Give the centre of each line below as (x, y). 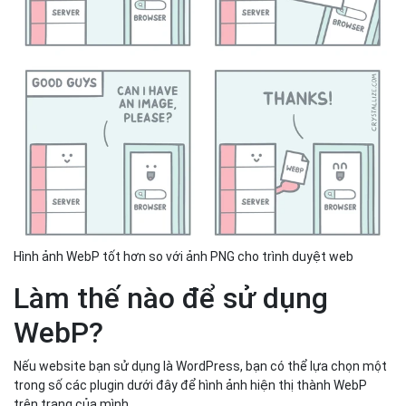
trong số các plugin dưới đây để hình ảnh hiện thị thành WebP (190, 386)
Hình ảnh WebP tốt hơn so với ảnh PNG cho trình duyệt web (184, 257)
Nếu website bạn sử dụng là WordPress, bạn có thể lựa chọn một (200, 367)
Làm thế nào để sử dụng (171, 299)
